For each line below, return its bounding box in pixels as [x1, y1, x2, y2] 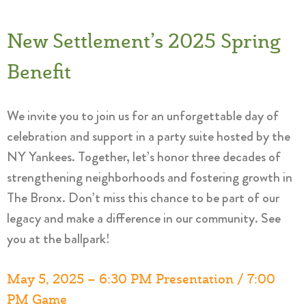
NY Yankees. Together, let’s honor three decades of [7, 146, 281, 167]
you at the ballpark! [7, 228, 110, 249]
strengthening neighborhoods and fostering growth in [7, 167, 292, 187]
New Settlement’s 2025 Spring [7, 27, 281, 57]
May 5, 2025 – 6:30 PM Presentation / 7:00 [7, 270, 275, 290]
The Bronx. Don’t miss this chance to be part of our [7, 187, 279, 208]
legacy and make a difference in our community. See [7, 208, 281, 228]
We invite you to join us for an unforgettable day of [7, 105, 279, 126]
